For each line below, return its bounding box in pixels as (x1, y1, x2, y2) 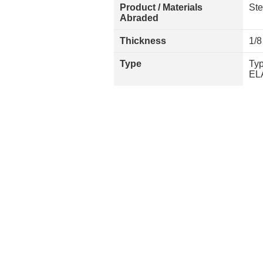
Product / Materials (120, 2, 203, 12)
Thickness (120, 36, 166, 46)
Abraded (120, 13, 159, 23)
